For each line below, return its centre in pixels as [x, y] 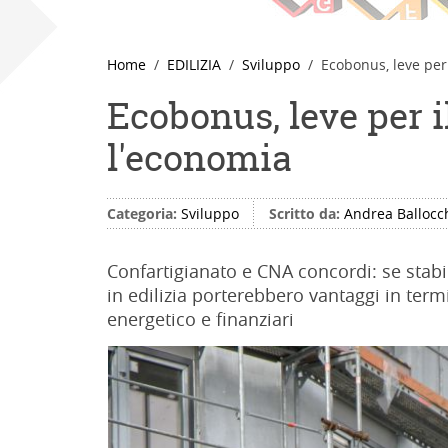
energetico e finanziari [200, 319]
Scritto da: [306, 213]
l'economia [199, 158]
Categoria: [144, 213]
